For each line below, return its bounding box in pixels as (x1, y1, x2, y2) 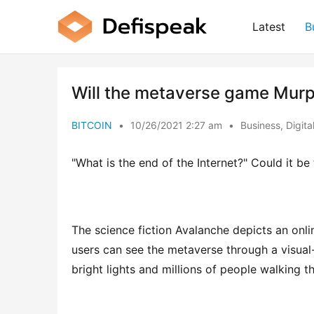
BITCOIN (71, 119, 112, 131)
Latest (252, 20, 285, 34)
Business (240, 119, 280, 131)
